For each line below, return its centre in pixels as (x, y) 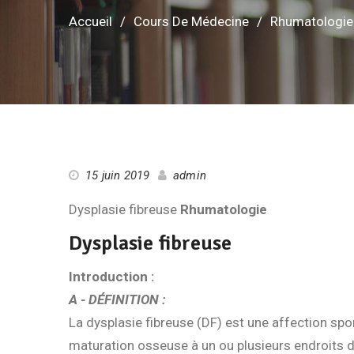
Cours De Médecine (191, 21)
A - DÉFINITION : (117, 299)
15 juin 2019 (118, 175)
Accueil (90, 21)
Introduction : (111, 276)
